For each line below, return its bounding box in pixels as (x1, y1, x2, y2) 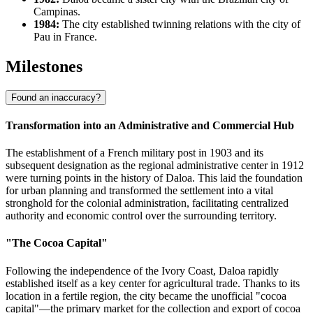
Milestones (6, 57, 82, 75)
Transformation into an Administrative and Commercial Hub (6, 119, 294, 131)
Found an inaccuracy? (11, 92, 101, 103)
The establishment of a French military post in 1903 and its (6, 147, 263, 159)
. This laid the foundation (192, 172, 303, 184)
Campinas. (34, 5, 80, 17)
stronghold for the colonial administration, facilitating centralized (6, 197, 289, 210)
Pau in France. (34, 30, 97, 43)
